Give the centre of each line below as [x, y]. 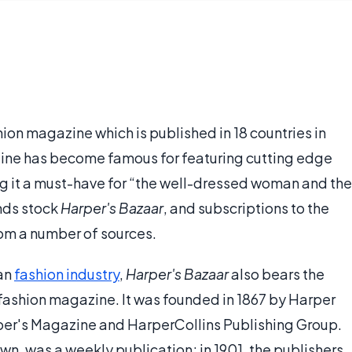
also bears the [277, 274]
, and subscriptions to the [246, 208]
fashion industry [67, 274]
